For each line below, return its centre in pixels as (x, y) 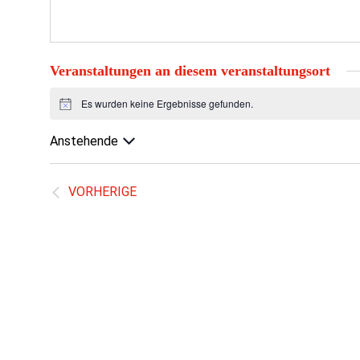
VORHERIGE (102, 192)
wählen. (70, 176)
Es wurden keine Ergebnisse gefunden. (167, 103)
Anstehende (84, 141)
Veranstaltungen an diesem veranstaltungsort (190, 71)
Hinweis (76, 108)
